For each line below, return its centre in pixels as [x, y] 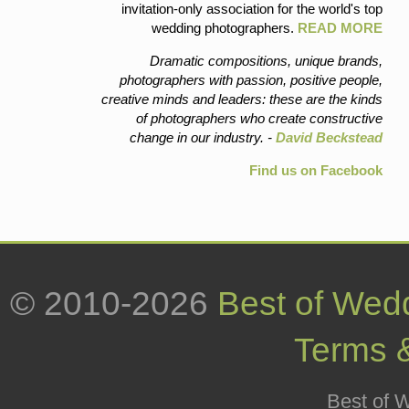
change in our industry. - [202, 138]
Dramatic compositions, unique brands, [266, 61]
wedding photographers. [224, 28]
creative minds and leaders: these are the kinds [241, 100]
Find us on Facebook [315, 171]
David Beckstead [329, 138]
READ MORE [340, 28]
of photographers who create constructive [259, 119]
